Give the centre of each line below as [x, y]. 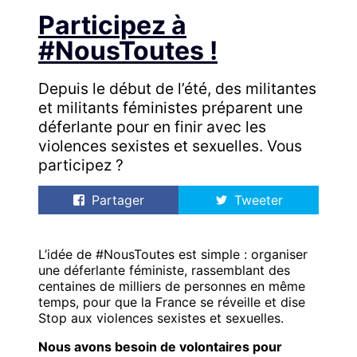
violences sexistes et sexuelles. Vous [170, 146]
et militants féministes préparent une [171, 108]
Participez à [112, 25]
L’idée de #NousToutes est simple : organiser [173, 254]
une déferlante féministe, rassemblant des [164, 270]
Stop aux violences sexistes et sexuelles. [161, 318]
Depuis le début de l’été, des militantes [177, 89]
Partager [118, 200]
